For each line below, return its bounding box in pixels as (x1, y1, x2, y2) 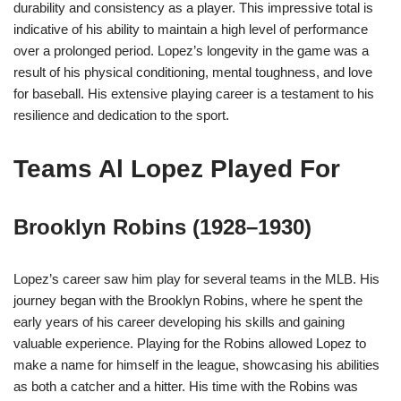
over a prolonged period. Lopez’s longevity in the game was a (13, 43, 369, 59)
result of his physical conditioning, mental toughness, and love (13, 64, 372, 81)
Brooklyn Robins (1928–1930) (13, 215, 311, 240)
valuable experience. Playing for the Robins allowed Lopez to (13, 336, 366, 352)
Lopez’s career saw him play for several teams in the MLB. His (13, 271, 380, 287)
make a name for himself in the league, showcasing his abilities (13, 357, 380, 373)
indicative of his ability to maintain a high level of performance (13, 21, 368, 38)
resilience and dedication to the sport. (13, 107, 229, 124)
